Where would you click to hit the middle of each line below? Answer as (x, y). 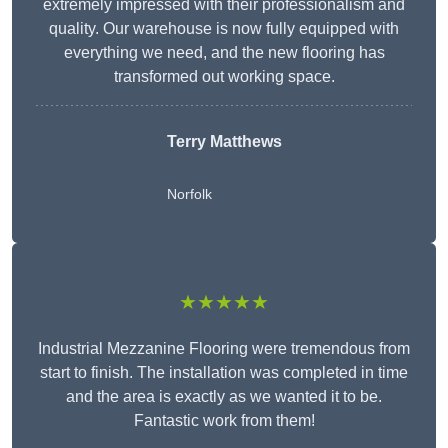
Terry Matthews (224, 142)
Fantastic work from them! (224, 421)
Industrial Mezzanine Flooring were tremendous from (224, 349)
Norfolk (189, 194)
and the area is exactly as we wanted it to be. (224, 397)
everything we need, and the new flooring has (224, 53)
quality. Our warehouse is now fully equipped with (224, 29)
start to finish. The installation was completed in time (224, 373)
